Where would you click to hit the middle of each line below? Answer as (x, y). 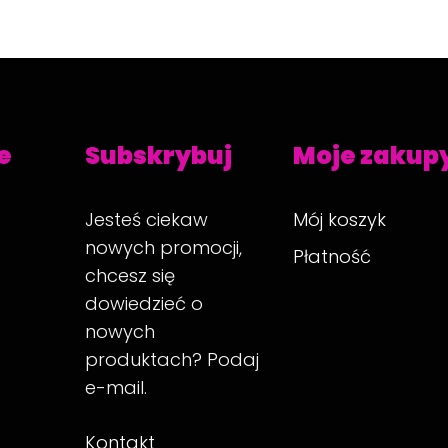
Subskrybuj (159, 155)
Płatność (332, 256)
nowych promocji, (164, 247)
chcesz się (130, 275)
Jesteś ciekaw (147, 219)
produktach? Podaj (172, 359)
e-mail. (116, 387)
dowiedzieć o (144, 303)
